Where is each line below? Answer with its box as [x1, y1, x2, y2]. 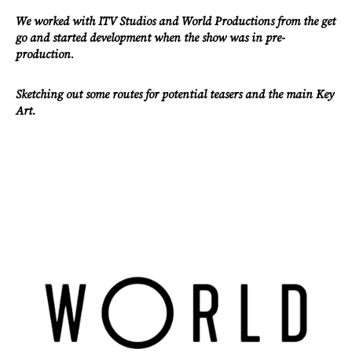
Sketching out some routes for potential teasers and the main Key [16, 86, 334, 103]
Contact [6, 231, 127, 267]
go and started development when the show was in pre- [16, 29, 285, 46]
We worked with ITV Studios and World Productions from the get [16, 13, 335, 30]
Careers [6, 179, 127, 215]
